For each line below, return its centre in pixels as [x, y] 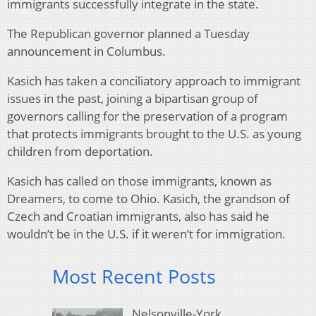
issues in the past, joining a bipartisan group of [133, 99]
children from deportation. [80, 152]
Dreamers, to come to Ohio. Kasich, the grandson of [148, 199]
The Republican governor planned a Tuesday [128, 34]
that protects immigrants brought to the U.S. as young [154, 134]
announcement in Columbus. [86, 51]
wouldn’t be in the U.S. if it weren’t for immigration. [146, 234]
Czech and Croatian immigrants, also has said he [138, 217]
